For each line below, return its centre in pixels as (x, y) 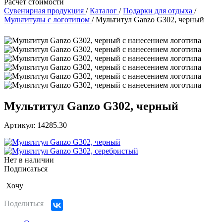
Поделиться (24, 204)
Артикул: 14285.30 (35, 125)
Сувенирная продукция (44, 11)
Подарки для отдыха (158, 11)
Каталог (103, 11)
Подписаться (26, 169)
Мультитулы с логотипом (47, 20)
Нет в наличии (29, 160)
